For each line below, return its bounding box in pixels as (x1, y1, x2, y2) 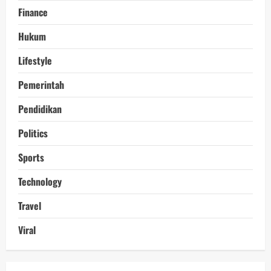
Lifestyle (18, 53, 52, 68)
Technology (18, 174, 62, 189)
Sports (18, 149, 44, 165)
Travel (18, 198, 41, 213)
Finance (18, 4, 48, 19)
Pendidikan (18, 101, 62, 116)
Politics (18, 125, 48, 140)
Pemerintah (18, 77, 64, 92)
